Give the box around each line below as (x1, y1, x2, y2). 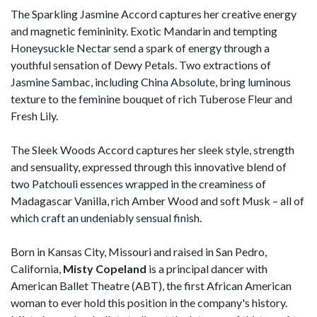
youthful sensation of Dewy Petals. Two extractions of (11, 57, 271, 71)
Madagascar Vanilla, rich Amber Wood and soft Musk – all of (11, 193, 304, 207)
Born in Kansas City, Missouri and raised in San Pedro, (11, 244, 267, 258)
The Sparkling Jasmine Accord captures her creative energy (11, 6, 296, 21)
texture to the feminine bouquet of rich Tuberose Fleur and (11, 91, 292, 105)
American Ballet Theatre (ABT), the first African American (11, 278, 292, 292)
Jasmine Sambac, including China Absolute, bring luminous (11, 74, 291, 88)
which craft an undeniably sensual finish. (11, 210, 202, 224)
